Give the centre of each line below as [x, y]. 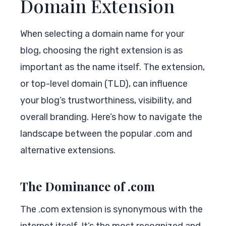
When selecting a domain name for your [102, 34]
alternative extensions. [68, 150]
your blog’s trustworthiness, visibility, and [106, 100]
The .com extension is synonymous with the [111, 209]
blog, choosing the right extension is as [101, 50]
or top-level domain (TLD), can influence [104, 83]
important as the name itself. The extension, [112, 67]
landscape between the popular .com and [106, 133]
